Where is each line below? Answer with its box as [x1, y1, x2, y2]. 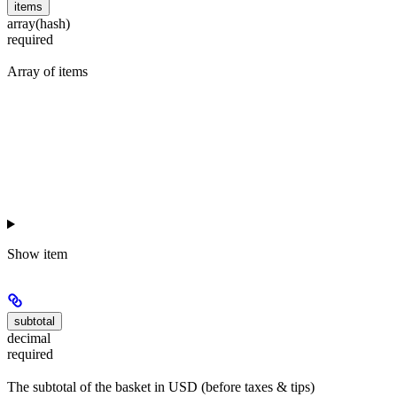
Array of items [7, 64, 88, 79]
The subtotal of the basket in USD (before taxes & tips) [7, 378, 315, 394]
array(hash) [7, 15, 70, 31]
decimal [7, 331, 51, 346]
